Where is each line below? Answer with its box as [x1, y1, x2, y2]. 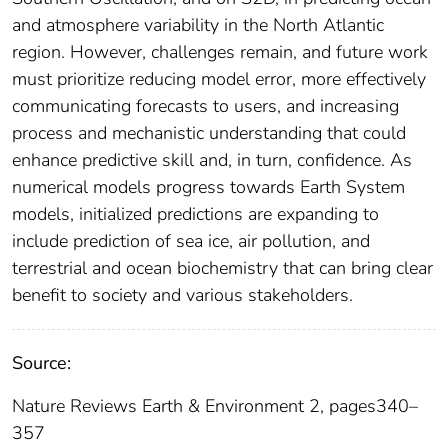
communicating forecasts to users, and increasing [12, 93, 399, 118]
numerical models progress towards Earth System [12, 174, 405, 199]
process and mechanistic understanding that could [12, 120, 406, 145]
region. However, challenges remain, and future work [12, 39, 428, 64]
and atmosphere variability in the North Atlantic [12, 12, 384, 37]
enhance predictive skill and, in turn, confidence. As [12, 147, 412, 172]
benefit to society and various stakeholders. [12, 282, 353, 307]
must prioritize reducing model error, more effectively [12, 66, 426, 91]
